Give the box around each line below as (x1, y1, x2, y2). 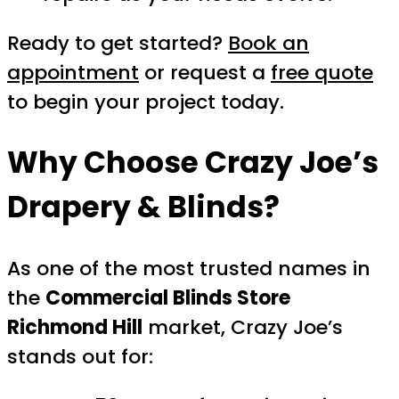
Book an (228, 28, 309, 57)
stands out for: (7, 343, 153, 371)
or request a (139, 58, 271, 86)
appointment (7, 58, 139, 86)
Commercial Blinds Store (45, 284, 290, 313)
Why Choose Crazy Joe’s (7, 142, 379, 184)
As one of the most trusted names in (7, 255, 370, 283)
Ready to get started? (7, 28, 228, 57)
